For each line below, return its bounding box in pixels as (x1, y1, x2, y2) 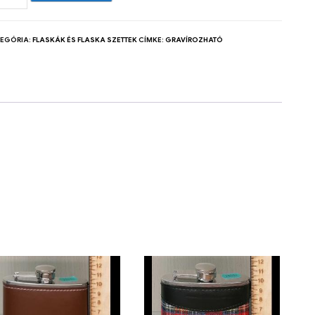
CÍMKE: (139, 34, 165, 44)
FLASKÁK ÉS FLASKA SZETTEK (32, 34, 137, 44)
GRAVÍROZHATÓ (165, 34, 223, 44)
